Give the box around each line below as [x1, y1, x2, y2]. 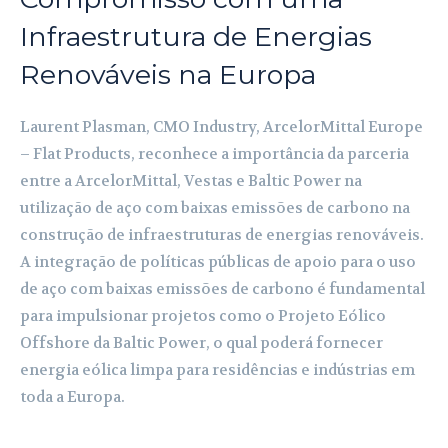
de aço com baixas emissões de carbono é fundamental [20, 278, 425, 299]
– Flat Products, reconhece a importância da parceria [20, 143, 409, 164]
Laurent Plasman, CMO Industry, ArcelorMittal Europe [20, 116, 423, 137]
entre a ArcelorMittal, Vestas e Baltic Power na [20, 170, 362, 191]
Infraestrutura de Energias [20, 19, 372, 53]
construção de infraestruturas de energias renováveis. [20, 224, 424, 245]
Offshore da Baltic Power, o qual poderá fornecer [20, 332, 383, 353]
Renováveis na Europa [20, 57, 316, 91]
